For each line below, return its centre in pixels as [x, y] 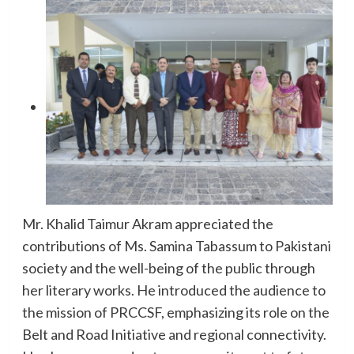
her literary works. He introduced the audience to [173, 290]
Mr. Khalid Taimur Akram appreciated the [147, 223]
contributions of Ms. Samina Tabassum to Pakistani [176, 245]
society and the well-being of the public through [168, 267]
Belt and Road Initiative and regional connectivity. [174, 334]
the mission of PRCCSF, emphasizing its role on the [175, 312]
